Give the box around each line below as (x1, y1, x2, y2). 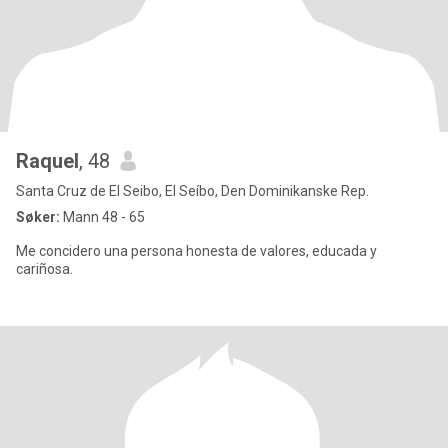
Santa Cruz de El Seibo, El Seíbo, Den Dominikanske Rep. (16, 183, 369, 199)
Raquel (16, 149, 79, 173)
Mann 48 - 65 (60, 209, 145, 225)
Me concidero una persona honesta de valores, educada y (16, 243, 377, 259)
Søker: (16, 209, 60, 225)
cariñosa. (16, 261, 73, 277)
